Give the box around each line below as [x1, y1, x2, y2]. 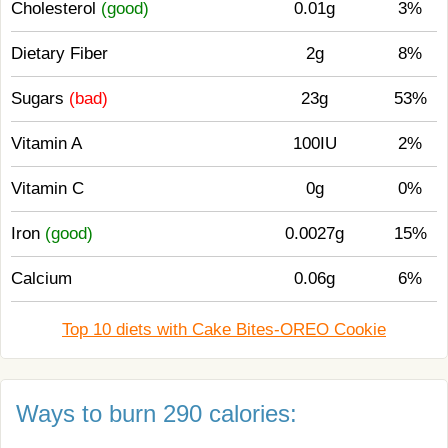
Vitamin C [11, 179, 84, 198]
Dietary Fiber [11, 44, 108, 63]
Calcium [11, 269, 72, 288]
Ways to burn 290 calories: [16, 400, 297, 427]
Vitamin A [11, 134, 82, 153]
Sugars [11, 89, 69, 108]
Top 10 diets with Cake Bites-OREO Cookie [62, 320, 386, 339]
